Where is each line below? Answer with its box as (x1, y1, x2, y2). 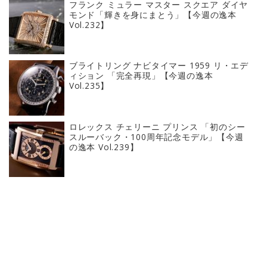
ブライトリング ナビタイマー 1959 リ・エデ (69, 60, 249, 72)
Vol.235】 (69, 80, 110, 92)
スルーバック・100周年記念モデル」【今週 (69, 131, 244, 143)
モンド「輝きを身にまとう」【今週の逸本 (69, 8, 237, 20)
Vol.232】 (69, 18, 110, 30)
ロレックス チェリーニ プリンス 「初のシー (69, 121, 246, 133)
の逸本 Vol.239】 (69, 141, 139, 153)
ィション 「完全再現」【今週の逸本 (69, 70, 213, 82)
